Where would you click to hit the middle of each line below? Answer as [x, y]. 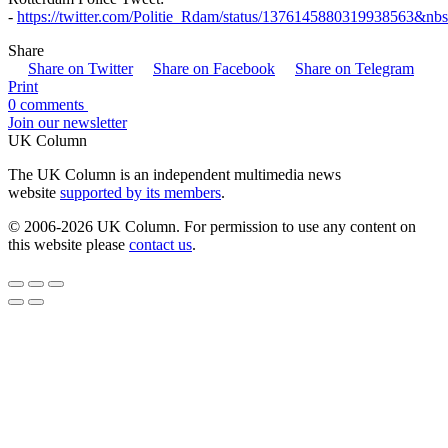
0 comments [48, 105]
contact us [160, 245]
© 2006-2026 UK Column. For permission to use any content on [212, 227]
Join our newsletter [67, 123]
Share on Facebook [214, 69]
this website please [68, 245]
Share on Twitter [80, 69]
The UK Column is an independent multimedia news [174, 175]
